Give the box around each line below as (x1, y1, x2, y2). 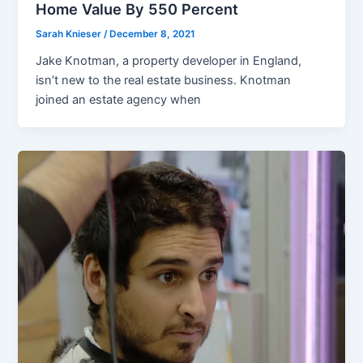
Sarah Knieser (36, 28, 105, 41)
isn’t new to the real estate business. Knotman (36, 73, 292, 88)
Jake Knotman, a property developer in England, (36, 53, 302, 69)
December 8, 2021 (109, 28, 196, 41)
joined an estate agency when (36, 92, 202, 108)
